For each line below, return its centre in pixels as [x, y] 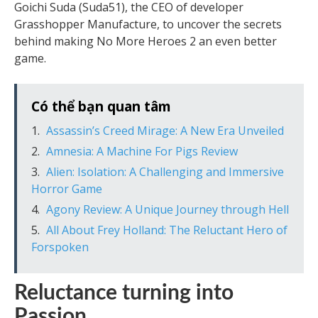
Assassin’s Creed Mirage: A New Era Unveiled [165, 131]
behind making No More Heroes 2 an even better [146, 42]
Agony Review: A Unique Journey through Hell [168, 210]
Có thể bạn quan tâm [101, 106]
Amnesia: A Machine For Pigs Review [142, 152]
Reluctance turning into [124, 294]
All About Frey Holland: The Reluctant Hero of [167, 230]
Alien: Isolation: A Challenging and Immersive [165, 172]
